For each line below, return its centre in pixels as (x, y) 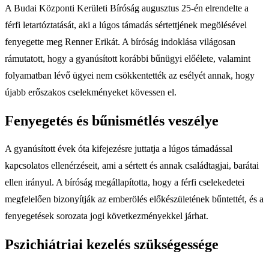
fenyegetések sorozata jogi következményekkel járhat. (107, 216)
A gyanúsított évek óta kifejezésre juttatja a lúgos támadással (119, 149)
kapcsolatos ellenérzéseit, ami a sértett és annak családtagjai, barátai (132, 166)
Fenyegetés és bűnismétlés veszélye (112, 120)
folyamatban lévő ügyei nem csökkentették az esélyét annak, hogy (130, 75)
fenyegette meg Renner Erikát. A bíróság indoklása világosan (120, 41)
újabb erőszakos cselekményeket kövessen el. (91, 92)
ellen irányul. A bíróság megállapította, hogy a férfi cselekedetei (125, 183)
